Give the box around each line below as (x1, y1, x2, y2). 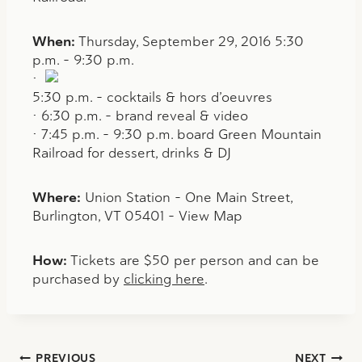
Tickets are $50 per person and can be (67, 250, 319, 269)
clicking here (124, 269, 204, 288)
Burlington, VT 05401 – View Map (32, 206, 242, 225)
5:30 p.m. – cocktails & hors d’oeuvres (32, 87, 272, 106)
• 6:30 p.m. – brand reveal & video (32, 106, 248, 124)
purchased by (32, 269, 124, 288)
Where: (32, 187, 81, 206)
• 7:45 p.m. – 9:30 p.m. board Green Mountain (32, 124, 322, 143)
